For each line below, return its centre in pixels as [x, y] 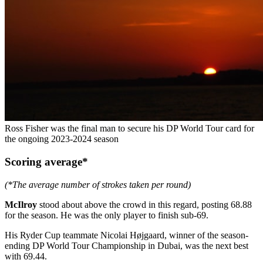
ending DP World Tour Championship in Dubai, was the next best [127, 245]
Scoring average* [46, 161]
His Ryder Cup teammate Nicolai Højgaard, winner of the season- [127, 235]
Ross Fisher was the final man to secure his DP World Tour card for [129, 129]
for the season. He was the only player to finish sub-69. [107, 215]
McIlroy [21, 204]
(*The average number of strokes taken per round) [98, 184]
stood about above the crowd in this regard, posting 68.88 [144, 204]
